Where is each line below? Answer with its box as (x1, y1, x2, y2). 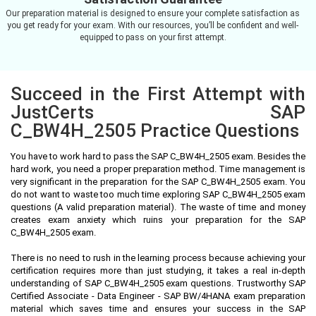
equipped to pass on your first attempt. (79, 32, 226, 42)
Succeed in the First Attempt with (11, 83, 305, 104)
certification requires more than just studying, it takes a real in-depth (11, 265, 305, 276)
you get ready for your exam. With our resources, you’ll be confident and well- (7, 20, 298, 30)
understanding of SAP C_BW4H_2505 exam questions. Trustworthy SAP (11, 277, 305, 288)
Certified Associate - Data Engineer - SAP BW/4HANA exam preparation (11, 290, 305, 301)
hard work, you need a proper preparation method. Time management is (11, 163, 305, 174)
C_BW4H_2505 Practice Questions (11, 119, 299, 141)
